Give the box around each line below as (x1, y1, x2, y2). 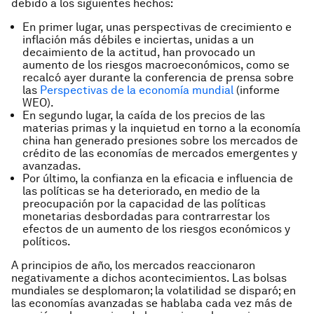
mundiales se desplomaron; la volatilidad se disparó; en (11, 284, 296, 297)
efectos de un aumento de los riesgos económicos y (22, 222, 290, 235)
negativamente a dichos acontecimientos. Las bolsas (11, 271, 287, 285)
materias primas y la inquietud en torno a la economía (22, 121, 301, 135)
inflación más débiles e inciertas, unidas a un (22, 33, 254, 46)
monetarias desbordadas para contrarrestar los (22, 210, 270, 223)
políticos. (22, 235, 71, 248)
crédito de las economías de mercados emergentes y (22, 146, 297, 160)
